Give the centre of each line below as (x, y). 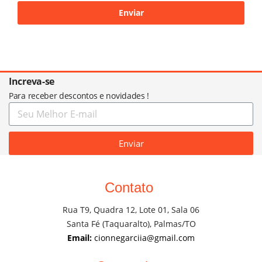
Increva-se (32, 81)
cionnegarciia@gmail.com (143, 237)
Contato (129, 187)
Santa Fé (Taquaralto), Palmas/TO (131, 223)
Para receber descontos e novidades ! (79, 96)
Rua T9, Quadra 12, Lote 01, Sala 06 (131, 209)
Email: (80, 237)
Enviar (131, 143)
